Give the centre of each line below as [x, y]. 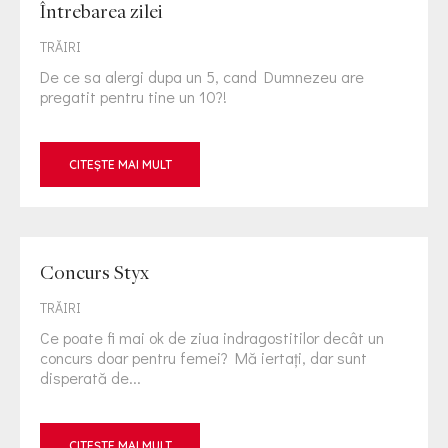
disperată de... [90, 377]
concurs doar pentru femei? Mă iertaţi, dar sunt [203, 357]
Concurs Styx [94, 272]
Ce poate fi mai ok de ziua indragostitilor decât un [212, 337]
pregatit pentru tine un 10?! [133, 96]
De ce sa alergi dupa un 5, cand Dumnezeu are [202, 76]
